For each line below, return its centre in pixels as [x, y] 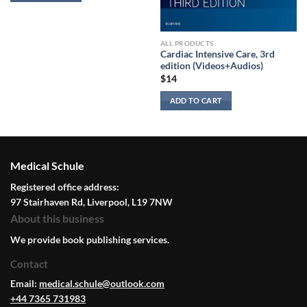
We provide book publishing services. [90, 240]
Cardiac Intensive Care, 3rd [217, 54]
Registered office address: [65, 187]
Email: [25, 284]
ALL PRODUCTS [187, 43]
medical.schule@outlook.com [102, 284]
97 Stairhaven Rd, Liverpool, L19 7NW [91, 202]
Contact [29, 264]
